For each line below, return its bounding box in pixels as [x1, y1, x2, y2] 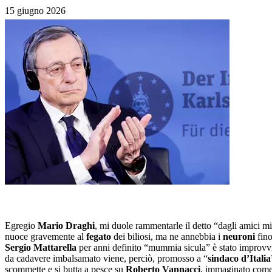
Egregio [5, 220, 38, 231]
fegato [86, 231, 111, 242]
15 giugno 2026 [5, 5, 66, 16]
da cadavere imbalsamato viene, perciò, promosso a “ [5, 253, 208, 263]
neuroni [223, 231, 255, 242]
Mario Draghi [38, 220, 95, 231]
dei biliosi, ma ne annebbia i [111, 231, 223, 242]
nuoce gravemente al [5, 231, 86, 242]
